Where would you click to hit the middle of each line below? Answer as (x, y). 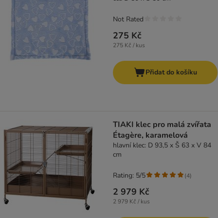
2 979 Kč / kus (131, 201)
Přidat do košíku (171, 72)
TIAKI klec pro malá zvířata (162, 125)
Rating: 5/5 (129, 175)
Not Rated (128, 19)
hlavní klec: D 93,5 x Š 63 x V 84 (162, 145)
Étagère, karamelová (150, 135)
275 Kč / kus (129, 45)
